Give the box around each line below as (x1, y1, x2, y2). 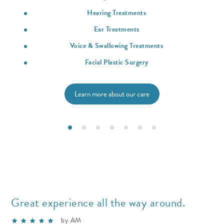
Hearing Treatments (87, 7, 146, 18)
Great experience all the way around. (11, 193, 185, 211)
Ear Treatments (93, 23, 139, 34)
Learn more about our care (74, 88, 149, 99)
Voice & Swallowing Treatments (69, 40, 163, 51)
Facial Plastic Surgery (84, 56, 148, 67)
